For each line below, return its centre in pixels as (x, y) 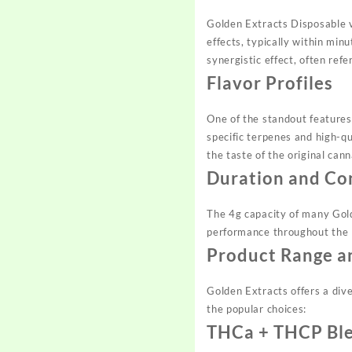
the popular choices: (257, 308)
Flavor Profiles (270, 82)
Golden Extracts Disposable (278, 23)
